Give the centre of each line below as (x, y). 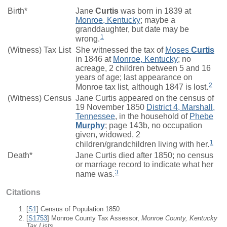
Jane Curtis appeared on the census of (145, 98)
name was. (95, 174)
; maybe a (158, 20)
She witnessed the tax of (120, 50)
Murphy (90, 126)
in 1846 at (94, 59)
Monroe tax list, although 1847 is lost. (142, 87)
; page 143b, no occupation (154, 126)
